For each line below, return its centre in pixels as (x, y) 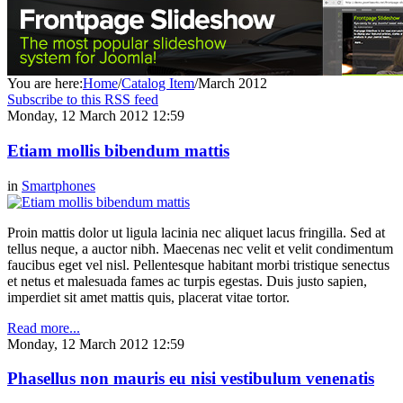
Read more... (44, 327)
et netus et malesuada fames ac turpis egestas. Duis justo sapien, (187, 281)
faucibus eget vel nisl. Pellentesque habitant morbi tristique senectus (198, 264)
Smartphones (58, 185)
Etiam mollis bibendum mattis (118, 150)
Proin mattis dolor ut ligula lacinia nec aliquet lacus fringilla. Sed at (196, 232)
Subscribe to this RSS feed (83, 100)
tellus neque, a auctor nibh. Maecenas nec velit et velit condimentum (200, 248)
